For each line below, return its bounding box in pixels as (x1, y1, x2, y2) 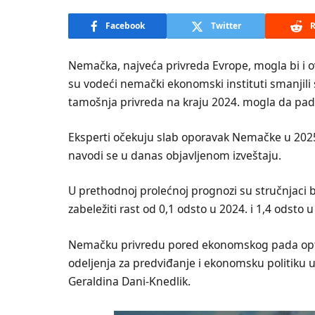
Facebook (105, 20, 145, 32)
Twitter (210, 20, 241, 32)
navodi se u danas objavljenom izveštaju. (68, 148, 281, 164)
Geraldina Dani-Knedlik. (68, 273, 191, 289)
